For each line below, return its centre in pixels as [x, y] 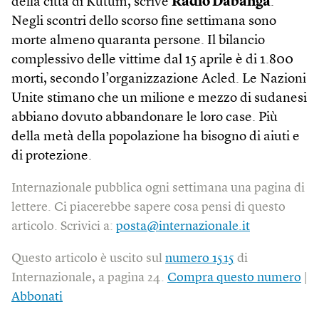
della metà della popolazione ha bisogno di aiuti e [156, 137]
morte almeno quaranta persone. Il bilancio [138, 41]
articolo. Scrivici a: [64, 226]
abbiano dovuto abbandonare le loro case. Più [145, 118]
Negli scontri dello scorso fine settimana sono [144, 22]
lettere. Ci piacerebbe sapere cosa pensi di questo [148, 207]
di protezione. [52, 156]
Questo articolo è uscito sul [88, 258]
